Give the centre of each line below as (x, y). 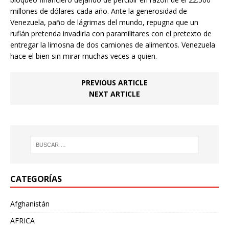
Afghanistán (30, 204)
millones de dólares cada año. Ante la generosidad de (99, 11)
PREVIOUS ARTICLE (114, 83)
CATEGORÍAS (36, 179)
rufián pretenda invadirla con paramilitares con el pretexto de (111, 34)
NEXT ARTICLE (114, 94)
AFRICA (22, 221)
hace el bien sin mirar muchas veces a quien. (84, 56)
